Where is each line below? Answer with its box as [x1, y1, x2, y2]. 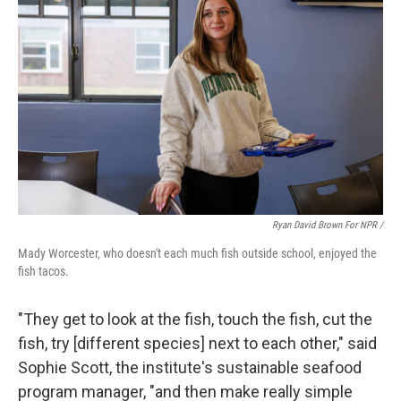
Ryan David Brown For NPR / [272, 219, 383, 231]
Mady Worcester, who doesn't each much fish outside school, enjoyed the [18, 246, 377, 260]
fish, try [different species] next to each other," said [18, 334, 377, 353]
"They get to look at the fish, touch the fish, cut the [18, 310, 372, 328]
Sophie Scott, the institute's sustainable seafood [18, 358, 362, 377]
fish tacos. [18, 264, 69, 278]
